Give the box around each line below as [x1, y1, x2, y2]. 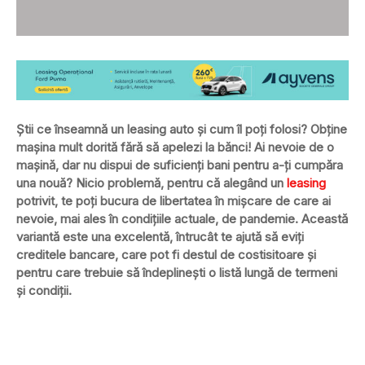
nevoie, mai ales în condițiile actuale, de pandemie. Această [16, 210, 348, 226]
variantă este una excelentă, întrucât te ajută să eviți [16, 228, 304, 244]
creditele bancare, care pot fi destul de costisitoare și [16, 246, 316, 262]
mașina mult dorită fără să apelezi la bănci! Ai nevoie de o [16, 139, 334, 155]
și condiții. [16, 282, 72, 298]
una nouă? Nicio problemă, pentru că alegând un [16, 174, 287, 191]
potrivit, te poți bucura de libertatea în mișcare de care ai [16, 192, 331, 209]
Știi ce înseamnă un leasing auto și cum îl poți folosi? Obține [16, 121, 347, 137]
